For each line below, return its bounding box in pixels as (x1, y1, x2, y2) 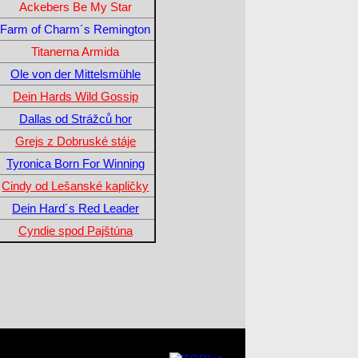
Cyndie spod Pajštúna (18, 223, 133, 237)
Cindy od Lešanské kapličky (2, 178, 149, 193)
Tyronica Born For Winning (6, 156, 145, 170)
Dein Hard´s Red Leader (11, 201, 139, 215)
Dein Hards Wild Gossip (12, 89, 138, 103)
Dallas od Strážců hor (18, 111, 132, 125)
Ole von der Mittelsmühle (10, 66, 141, 81)
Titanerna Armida (31, 44, 120, 58)
